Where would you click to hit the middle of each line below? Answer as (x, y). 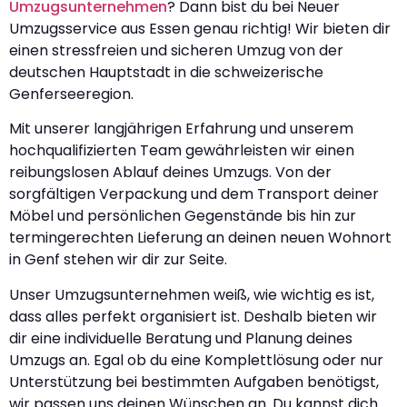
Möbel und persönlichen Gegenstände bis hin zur (183, 216)
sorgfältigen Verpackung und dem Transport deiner (194, 194)
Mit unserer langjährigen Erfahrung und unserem (181, 129)
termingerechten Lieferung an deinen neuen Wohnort (200, 238)
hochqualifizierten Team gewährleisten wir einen (182, 151)
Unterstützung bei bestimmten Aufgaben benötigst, (194, 382)
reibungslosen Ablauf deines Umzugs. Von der (170, 173)
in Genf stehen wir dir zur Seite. (118, 260)
